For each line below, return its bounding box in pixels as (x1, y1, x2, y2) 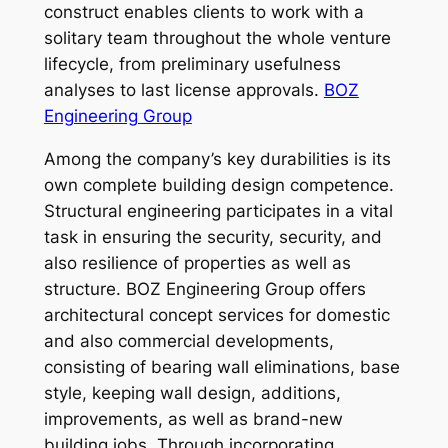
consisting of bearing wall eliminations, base (43, 356, 400, 377)
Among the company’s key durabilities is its (43, 148, 391, 169)
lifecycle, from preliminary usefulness (43, 53, 341, 74)
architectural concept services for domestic (43, 304, 390, 325)
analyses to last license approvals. (43, 79, 324, 100)
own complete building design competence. (43, 174, 394, 195)
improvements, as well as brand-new (43, 408, 343, 429)
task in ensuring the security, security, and (43, 226, 382, 247)
